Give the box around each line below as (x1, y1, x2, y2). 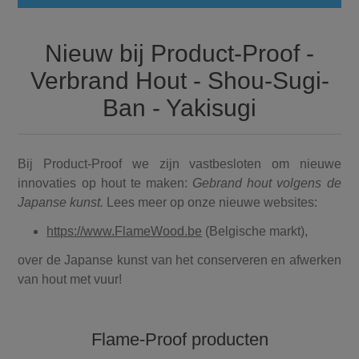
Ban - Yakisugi (103, 95, 256, 121)
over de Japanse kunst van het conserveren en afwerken (18, 253, 341, 267)
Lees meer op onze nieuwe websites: (107, 196, 318, 209)
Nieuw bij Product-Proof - (45, 40, 314, 67)
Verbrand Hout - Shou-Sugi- (30, 67, 329, 94)
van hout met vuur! (18, 272, 123, 286)
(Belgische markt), (202, 224, 309, 238)
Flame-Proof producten (91, 329, 268, 349)
